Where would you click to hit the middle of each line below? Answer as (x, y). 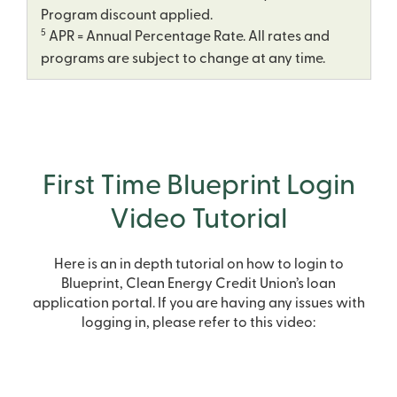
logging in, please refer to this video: (198, 324)
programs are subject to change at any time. (183, 59)
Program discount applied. (127, 16)
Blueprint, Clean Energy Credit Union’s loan (198, 285)
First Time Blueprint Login (198, 187)
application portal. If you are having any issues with (198, 304)
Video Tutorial (198, 221)
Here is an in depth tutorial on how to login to (198, 265)
